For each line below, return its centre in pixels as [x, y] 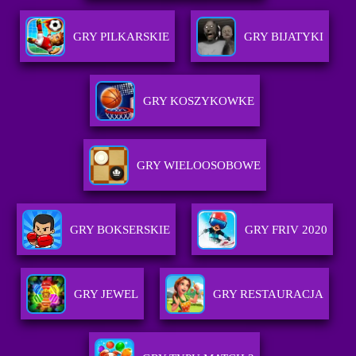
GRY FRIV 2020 [286, 230]
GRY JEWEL [106, 294]
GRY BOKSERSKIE [120, 230]
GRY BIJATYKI [284, 37]
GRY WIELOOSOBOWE [198, 166]
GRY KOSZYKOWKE [198, 101]
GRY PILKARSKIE [122, 37]
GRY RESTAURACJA [268, 294]
